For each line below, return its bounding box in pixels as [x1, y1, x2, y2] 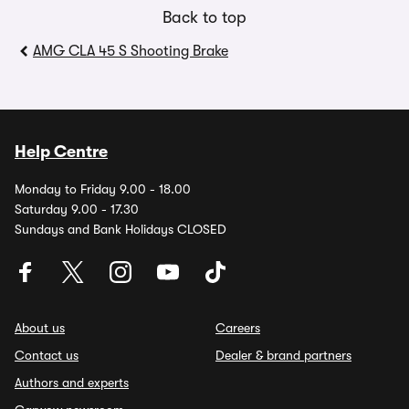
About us [15, 320, 65, 335]
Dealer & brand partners [215, 348, 351, 362]
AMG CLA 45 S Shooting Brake [33, 43, 228, 59]
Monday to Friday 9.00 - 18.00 [15, 182, 191, 196]
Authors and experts [15, 375, 129, 390]
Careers [215, 320, 260, 335]
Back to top [163, 8, 246, 26]
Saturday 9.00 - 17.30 [15, 202, 139, 216]
